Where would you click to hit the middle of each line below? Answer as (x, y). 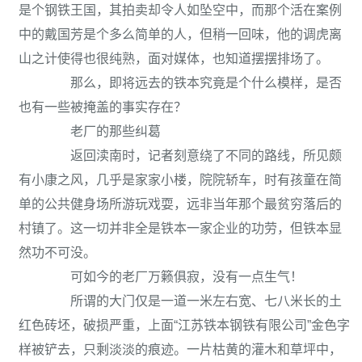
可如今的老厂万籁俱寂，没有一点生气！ (174, 277)
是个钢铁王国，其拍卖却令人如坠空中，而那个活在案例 (180, 10)
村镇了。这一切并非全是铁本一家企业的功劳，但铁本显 (180, 228)
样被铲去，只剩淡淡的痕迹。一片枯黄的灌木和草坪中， (180, 349)
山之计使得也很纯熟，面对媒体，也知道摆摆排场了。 (174, 59)
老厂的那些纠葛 (103, 131)
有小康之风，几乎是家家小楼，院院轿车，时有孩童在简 (180, 180)
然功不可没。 (57, 253)
